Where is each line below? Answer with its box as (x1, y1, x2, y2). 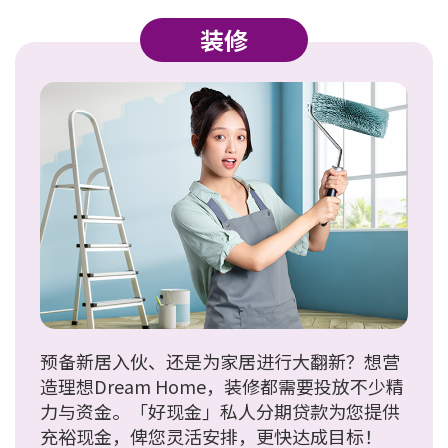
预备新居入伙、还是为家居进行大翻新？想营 (40, 347, 400, 374)
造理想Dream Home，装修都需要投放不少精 (40, 372, 404, 399)
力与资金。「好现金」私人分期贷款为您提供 (40, 397, 400, 424)
